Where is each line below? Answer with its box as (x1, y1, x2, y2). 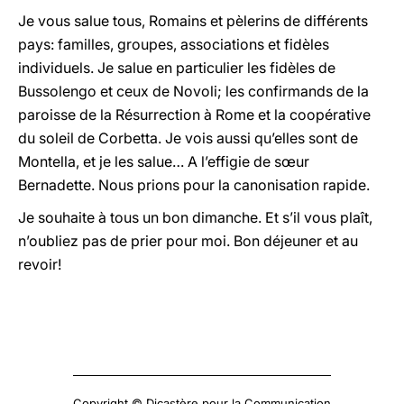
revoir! (18, 255, 61, 273)
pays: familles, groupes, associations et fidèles (18, 35, 329, 53)
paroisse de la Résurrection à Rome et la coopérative (18, 106, 371, 124)
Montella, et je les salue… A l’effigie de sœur (18, 152, 309, 170)
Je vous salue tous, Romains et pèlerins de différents (18, 12, 368, 30)
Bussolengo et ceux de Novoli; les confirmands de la (18, 82, 369, 100)
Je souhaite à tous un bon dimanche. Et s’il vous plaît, (18, 208, 372, 226)
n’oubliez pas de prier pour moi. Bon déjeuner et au (18, 232, 358, 250)
